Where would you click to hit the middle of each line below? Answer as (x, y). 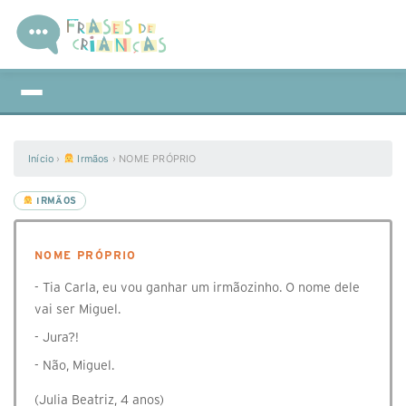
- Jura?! (57, 337)
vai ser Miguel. (77, 309)
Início (41, 159)
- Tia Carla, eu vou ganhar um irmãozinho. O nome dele (197, 287)
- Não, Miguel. (74, 365)
